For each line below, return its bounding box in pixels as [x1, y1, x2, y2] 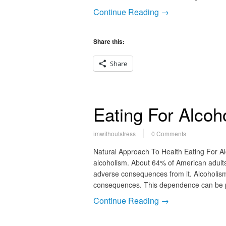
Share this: [93, 37, 125, 46]
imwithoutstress [93, 129, 136, 138]
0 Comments [151, 129, 186, 138]
